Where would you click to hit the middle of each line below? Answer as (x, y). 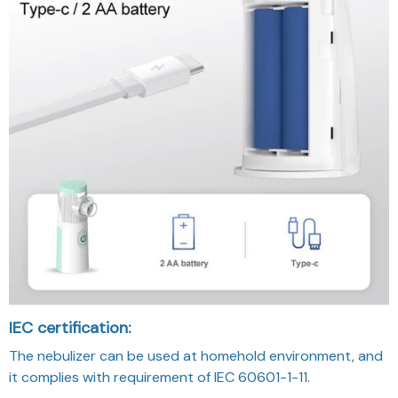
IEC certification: (70, 328)
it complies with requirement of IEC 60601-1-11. (159, 378)
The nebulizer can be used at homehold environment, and (196, 356)
